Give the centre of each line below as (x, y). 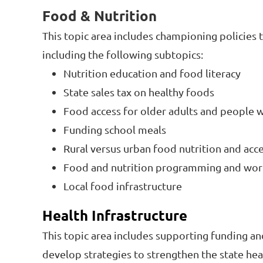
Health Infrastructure (115, 215)
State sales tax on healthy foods (139, 92)
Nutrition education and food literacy (152, 73)
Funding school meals (115, 130)
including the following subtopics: (123, 55)
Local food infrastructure (123, 186)
